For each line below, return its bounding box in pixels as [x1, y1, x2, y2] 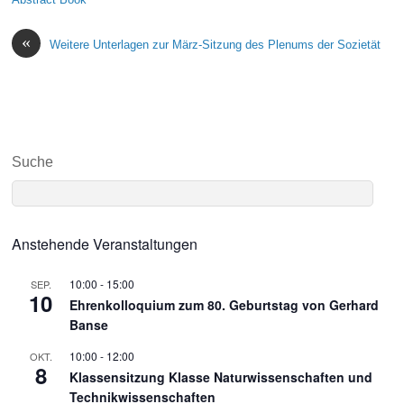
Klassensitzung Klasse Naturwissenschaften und [69, 368, 373, 387]
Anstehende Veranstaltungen [12, 234, 198, 255]
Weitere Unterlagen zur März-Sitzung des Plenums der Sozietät [50, 37, 381, 51]
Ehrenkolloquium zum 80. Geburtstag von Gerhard [69, 296, 380, 315]
